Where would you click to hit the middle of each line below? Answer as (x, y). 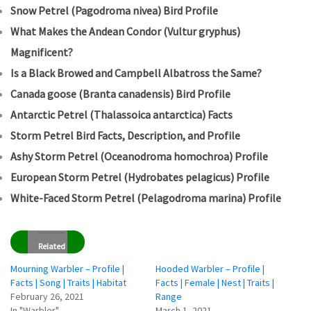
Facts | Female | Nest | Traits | (215, 282)
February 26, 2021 (47, 296)
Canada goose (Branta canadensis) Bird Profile (120, 93)
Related (52, 246)
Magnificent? (42, 52)
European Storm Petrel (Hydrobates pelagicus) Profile (140, 177)
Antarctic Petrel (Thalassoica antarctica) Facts (121, 114)
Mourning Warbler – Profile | (67, 268)
